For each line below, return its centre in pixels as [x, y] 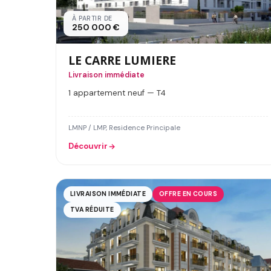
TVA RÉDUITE [92, 210]
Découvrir [88, 146]
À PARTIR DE [92, 19]
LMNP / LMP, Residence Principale [124, 128]
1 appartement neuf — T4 [117, 93]
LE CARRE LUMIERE [122, 60]
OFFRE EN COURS [188, 194]
